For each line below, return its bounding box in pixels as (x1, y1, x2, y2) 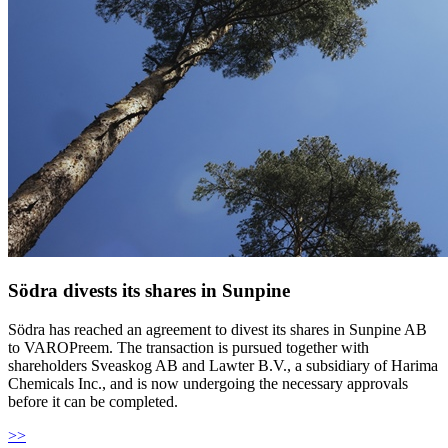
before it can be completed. (8, 392, 178, 410)
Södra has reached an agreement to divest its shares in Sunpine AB (8, 320, 427, 338)
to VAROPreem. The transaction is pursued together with (8, 338, 369, 356)
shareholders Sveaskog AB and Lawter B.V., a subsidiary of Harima (8, 356, 438, 374)
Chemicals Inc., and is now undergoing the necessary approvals (8, 374, 408, 392)
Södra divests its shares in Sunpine (8, 280, 290, 302)
